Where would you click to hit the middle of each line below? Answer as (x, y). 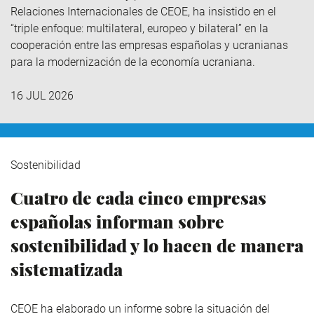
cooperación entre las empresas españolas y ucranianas (149, 45)
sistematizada (67, 269)
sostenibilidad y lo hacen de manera (157, 245)
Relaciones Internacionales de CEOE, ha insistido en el (143, 12)
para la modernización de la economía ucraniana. (133, 62)
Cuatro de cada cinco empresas (138, 198)
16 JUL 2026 (42, 96)
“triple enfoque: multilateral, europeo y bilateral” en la (139, 28)
